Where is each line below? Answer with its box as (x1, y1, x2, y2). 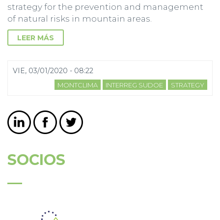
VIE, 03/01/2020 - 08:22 (13, 66, 93, 76)
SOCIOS (7, 151, 65, 169)
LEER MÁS (17, 33, 54, 43)
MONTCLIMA (57, 81, 98, 89)
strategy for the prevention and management (7, 2, 203, 12)
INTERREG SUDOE (106, 81, 163, 89)
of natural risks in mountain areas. (7, 14, 152, 24)
